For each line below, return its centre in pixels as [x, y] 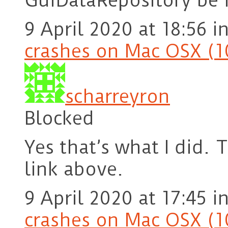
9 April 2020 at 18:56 [116, 30]
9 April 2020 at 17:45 [116, 198]
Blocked [59, 119]
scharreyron [118, 97]
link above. [74, 169]
